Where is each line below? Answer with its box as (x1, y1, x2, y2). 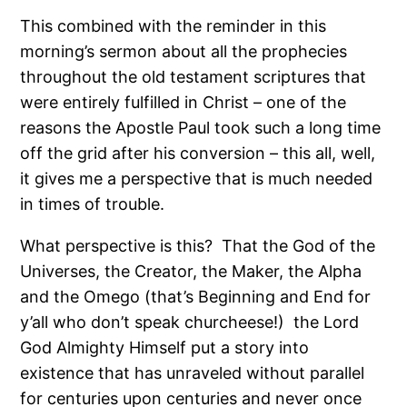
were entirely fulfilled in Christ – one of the (20, 92, 347, 112)
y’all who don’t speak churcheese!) (20, 312, 285, 332)
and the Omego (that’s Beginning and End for (20, 286, 372, 306)
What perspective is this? (20, 235, 213, 255)
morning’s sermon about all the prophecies (20, 41, 348, 61)
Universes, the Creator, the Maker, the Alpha (20, 261, 362, 281)
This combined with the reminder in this (20, 15, 327, 35)
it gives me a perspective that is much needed (20, 168, 373, 188)
